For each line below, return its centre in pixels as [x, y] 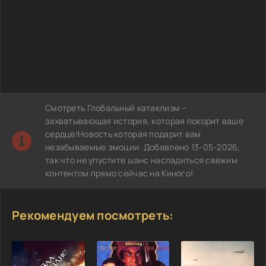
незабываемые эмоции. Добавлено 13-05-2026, [143, 147]
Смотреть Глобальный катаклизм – [116, 107]
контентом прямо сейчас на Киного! [119, 173]
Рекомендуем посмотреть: [93, 215]
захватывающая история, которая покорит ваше [145, 121]
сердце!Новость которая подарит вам [123, 134]
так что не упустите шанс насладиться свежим [142, 160]
